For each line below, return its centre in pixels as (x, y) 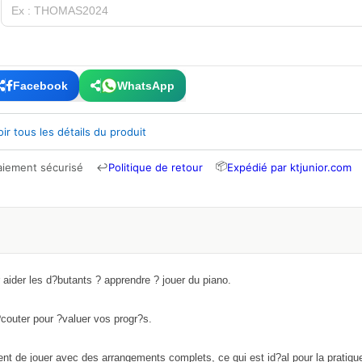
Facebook (40, 85)
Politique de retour (156, 167)
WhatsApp (146, 85)
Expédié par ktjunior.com (289, 167)
